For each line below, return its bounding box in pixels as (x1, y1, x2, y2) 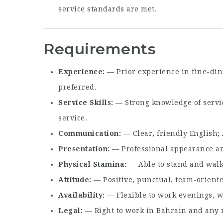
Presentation (58, 144, 108, 153)
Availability (58, 191, 103, 199)
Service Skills (58, 98, 111, 107)
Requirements (43, 40, 156, 59)
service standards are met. (58, 5, 157, 13)
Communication (58, 129, 119, 137)
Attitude (58, 175, 89, 184)
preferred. (58, 83, 97, 91)
